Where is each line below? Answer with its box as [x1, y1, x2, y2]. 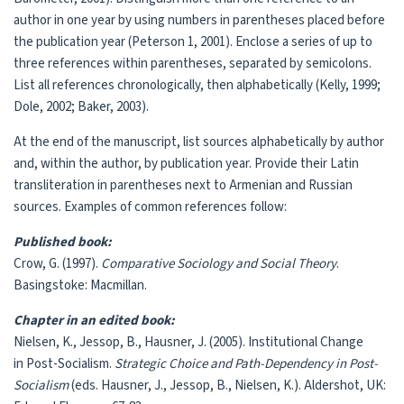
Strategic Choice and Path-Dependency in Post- [115, 353, 378, 373]
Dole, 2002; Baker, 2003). [14, 96, 149, 116]
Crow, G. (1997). [14, 253, 101, 273]
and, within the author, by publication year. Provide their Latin [14, 153, 359, 173]
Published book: [14, 232, 112, 252]
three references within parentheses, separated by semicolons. [14, 53, 372, 73]
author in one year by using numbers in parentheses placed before [14, 10, 385, 30]
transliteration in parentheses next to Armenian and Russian [14, 175, 353, 195]
